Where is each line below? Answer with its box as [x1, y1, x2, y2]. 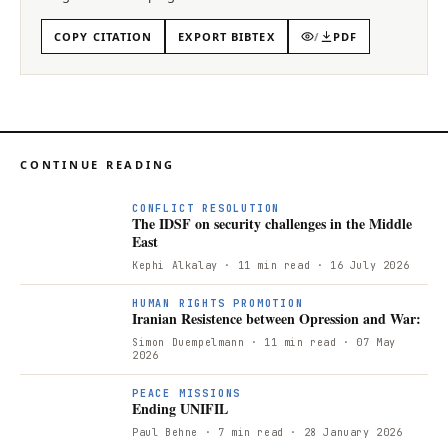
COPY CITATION [54, 28, 153, 44]
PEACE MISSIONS [132, 386, 242, 400]
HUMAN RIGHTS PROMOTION [132, 296, 304, 310]
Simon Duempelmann [132, 335, 245, 349]
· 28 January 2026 [283, 425, 403, 439]
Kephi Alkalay [132, 258, 218, 272]
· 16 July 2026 [310, 258, 410, 272]
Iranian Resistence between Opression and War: [132, 307, 421, 329]
